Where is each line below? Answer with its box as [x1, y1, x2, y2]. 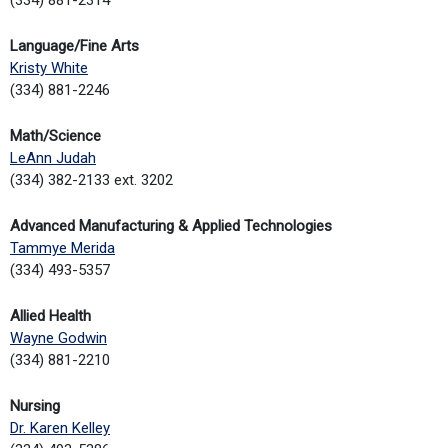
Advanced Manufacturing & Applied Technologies [10, 216, 332, 235]
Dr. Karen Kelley [10, 418, 110, 437]
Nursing [10, 396, 60, 415]
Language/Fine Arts [10, 36, 139, 55]
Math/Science [10, 126, 101, 145]
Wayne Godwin [10, 328, 107, 347]
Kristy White [10, 58, 88, 77]
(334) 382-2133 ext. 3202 [10, 170, 173, 189]
